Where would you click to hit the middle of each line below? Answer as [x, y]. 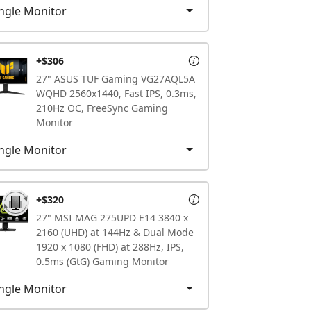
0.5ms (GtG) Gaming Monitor [102, 261]
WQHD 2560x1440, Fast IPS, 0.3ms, [116, 93]
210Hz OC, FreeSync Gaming [102, 108]
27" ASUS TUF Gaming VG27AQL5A [116, 78]
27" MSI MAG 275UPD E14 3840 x [112, 217]
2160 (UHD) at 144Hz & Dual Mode [115, 232]
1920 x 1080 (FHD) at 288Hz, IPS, [110, 246]
